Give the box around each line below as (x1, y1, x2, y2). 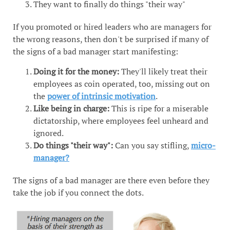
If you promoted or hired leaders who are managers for (13, 21, 212, 33)
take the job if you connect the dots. (13, 186, 144, 198)
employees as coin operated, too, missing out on (33, 78, 210, 89)
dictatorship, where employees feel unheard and (33, 114, 208, 126)
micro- (191, 139, 216, 151)
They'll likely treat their (119, 65, 207, 77)
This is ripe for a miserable (109, 102, 208, 114)
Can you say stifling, (113, 139, 191, 151)
